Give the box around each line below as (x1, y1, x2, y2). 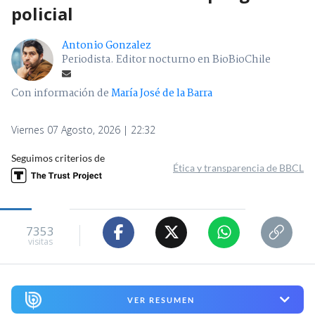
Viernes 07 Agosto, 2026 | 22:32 (11, 122, 155, 136)
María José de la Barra (111, 84, 212, 102)
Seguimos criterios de (11, 151, 105, 164)
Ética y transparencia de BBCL (173, 161, 304, 174)
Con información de (11, 84, 109, 102)
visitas (27, 236, 53, 248)
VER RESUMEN (127, 295, 195, 304)
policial (11, 1, 73, 25)
